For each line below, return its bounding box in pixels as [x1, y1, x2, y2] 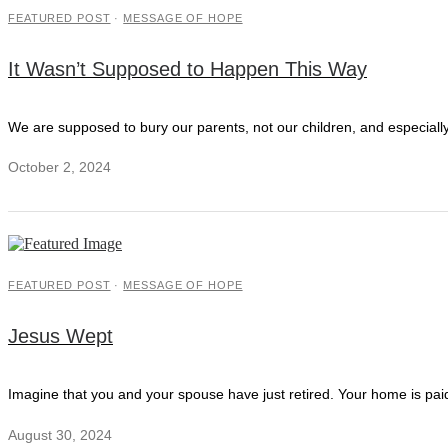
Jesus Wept [8, 325, 113, 348]
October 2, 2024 [8, 159, 111, 176]
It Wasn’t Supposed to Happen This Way [8, 57, 367, 80]
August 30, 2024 [8, 426, 112, 443]
